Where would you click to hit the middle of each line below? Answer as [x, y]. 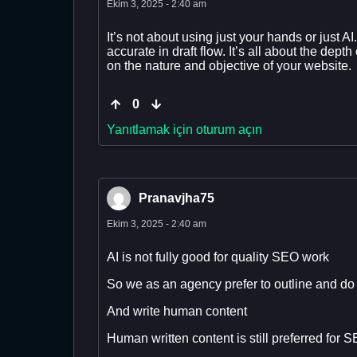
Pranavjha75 [177, 198]
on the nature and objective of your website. [229, 65]
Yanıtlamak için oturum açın [184, 129]
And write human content [177, 311]
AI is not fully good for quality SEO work [218, 257]
